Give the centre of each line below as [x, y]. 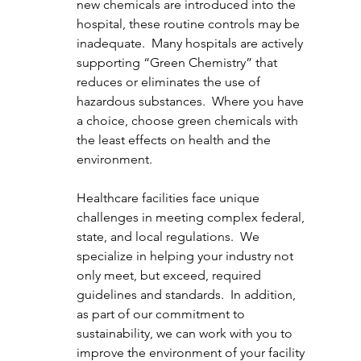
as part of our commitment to [162, 314]
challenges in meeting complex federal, [192, 218]
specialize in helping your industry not [186, 256]
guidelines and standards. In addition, [187, 295]
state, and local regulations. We [169, 237]
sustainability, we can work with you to [186, 334]
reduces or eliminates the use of [170, 82]
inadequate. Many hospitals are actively [191, 44]
